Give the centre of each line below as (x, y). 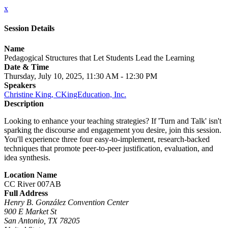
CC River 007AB (33, 184)
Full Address (26, 193)
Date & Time (26, 67)
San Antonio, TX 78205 (42, 220)
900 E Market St (30, 211)
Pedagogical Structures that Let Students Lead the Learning (99, 58)
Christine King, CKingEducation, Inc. (65, 94)
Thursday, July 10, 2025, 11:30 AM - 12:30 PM (81, 76)
